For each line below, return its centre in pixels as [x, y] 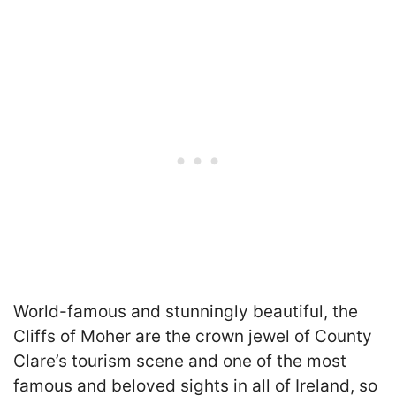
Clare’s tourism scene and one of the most [180, 362]
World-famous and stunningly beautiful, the [186, 312]
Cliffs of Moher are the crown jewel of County [193, 337]
